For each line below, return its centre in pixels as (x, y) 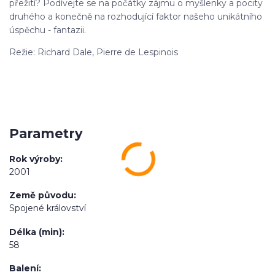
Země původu (41, 196)
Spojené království (48, 208)
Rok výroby (35, 159)
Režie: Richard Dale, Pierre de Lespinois (94, 52)
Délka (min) (36, 232)
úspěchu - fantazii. (48, 30)
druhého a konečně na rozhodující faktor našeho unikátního (136, 16)
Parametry (46, 134)
